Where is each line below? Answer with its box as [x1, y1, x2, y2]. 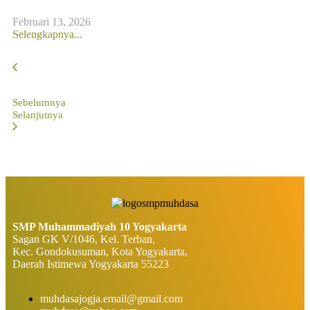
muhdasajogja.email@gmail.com [40, 292, 183, 304]
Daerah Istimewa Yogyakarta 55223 [12, 257, 169, 270]
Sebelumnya [12, 96, 66, 108]
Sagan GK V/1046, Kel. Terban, [12, 232, 155, 245]
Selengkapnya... [12, 28, 82, 40]
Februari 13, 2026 [12, 15, 91, 28]
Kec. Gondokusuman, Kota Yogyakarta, [12, 245, 188, 257]
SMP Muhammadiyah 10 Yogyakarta [12, 220, 187, 232]
